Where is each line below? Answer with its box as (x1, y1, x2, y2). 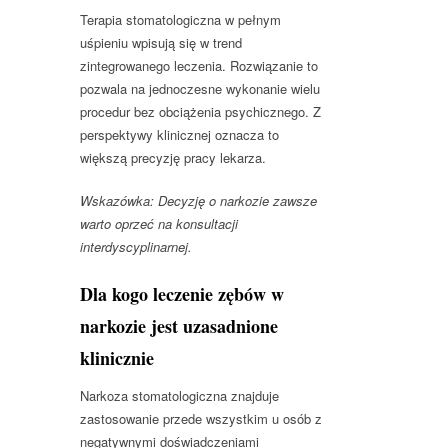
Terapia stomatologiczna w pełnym (80, 9, 281, 29)
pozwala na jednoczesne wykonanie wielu (80, 78, 320, 98)
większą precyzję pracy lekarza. (80, 147, 266, 167)
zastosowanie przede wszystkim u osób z (80, 408, 322, 428)
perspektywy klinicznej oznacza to (80, 124, 279, 144)
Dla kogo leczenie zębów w (80, 280, 284, 307)
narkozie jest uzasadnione (80, 312, 278, 339)
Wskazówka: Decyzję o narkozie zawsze (80, 190, 317, 210)
